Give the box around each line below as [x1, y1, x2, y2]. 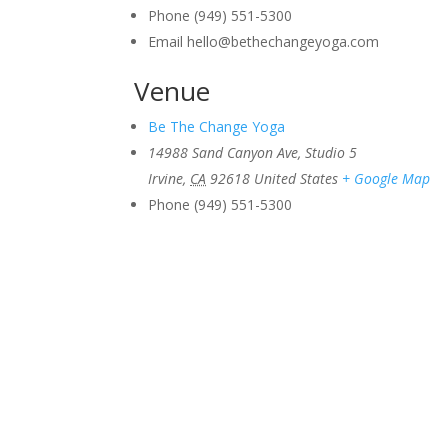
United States [254, 169, 339, 188]
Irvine [148, 169, 184, 188]
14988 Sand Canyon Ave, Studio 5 [148, 143, 358, 162]
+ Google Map [342, 169, 431, 188]
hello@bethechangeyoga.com [187, 32, 380, 51]
